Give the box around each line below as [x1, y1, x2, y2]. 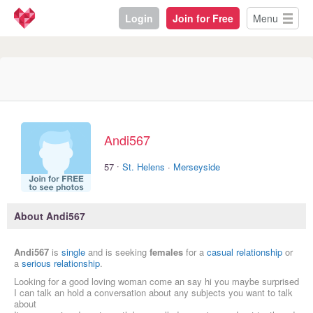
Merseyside [173, 159, 220, 173]
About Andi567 [14, 209, 85, 224]
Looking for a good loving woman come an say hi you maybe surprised [14, 275, 299, 289]
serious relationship [22, 256, 100, 270]
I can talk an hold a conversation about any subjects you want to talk [14, 286, 293, 300]
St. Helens [122, 159, 165, 173]
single [61, 245, 85, 259]
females [150, 245, 183, 259]
